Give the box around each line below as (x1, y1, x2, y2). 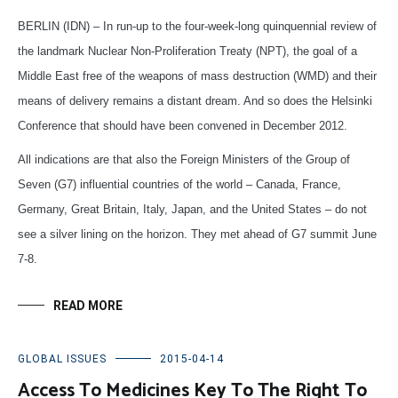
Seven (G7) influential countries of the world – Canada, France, (18, 177, 341, 191)
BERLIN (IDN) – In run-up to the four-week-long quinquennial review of (18, 19, 377, 33)
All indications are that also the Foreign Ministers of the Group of (18, 152, 350, 166)
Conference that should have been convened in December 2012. (18, 118, 347, 132)
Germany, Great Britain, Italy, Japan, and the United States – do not (18, 202, 367, 216)
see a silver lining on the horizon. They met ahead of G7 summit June (18, 227, 377, 241)
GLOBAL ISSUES (18, 352, 107, 365)
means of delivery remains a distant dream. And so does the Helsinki (18, 93, 372, 107)
